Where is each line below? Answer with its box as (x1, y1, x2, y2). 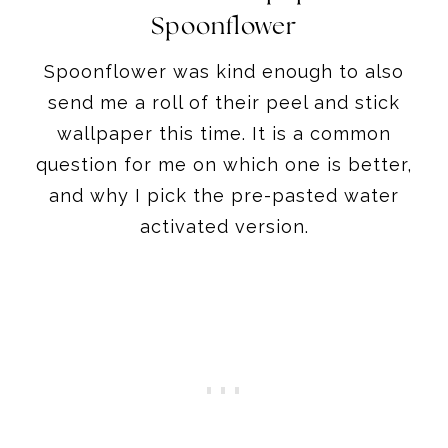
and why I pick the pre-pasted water (49, 184, 399, 206)
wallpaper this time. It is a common (57, 122, 391, 144)
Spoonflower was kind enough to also (44, 60, 404, 82)
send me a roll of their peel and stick (48, 91, 400, 113)
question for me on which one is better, (36, 153, 412, 175)
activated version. (139, 215, 309, 237)
